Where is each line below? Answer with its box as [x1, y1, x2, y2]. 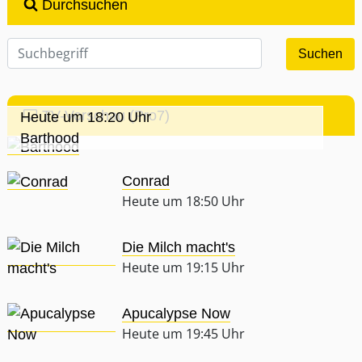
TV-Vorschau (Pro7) [37, 107, 170, 124]
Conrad [122, 173, 170, 190]
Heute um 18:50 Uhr [122, 192, 246, 211]
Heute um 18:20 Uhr [20, 109, 151, 126]
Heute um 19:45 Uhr [122, 325, 246, 343]
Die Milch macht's [122, 239, 236, 256]
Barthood [20, 130, 79, 147]
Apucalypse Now [122, 305, 231, 322]
